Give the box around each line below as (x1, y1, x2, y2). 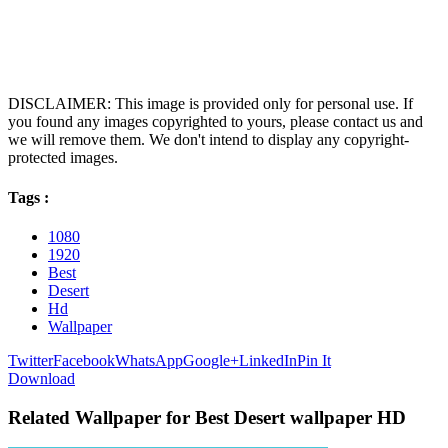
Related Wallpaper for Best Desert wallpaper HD (8, 406, 406, 428)
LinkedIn (239, 351, 297, 369)
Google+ (183, 351, 239, 369)
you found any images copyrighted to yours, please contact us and (8, 113, 423, 131)
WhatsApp (115, 351, 183, 369)
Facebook (53, 351, 115, 369)
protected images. (8, 149, 118, 167)
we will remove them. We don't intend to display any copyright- (8, 131, 409, 149)
